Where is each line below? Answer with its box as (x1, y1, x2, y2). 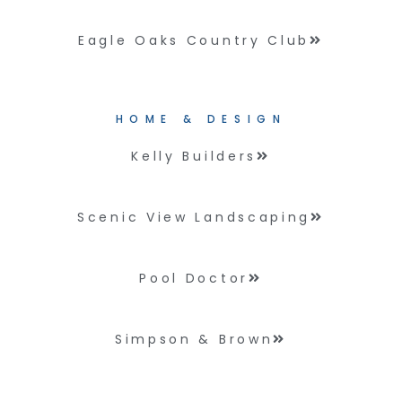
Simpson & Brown (114, 330, 274, 349)
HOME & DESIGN (115, 111, 287, 127)
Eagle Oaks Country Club (78, 31, 310, 50)
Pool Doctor (139, 269, 249, 288)
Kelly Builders (131, 146, 258, 165)
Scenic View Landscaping (77, 207, 311, 226)
